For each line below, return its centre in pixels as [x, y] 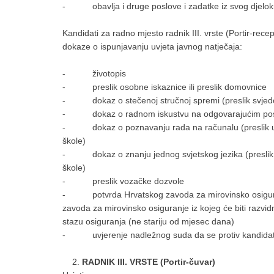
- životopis [94, 73]
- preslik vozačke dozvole [123, 181]
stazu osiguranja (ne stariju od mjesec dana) [148, 221]
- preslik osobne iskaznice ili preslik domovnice [165, 87]
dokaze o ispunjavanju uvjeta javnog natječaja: [152, 46]
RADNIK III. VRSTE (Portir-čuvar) [149, 262]
